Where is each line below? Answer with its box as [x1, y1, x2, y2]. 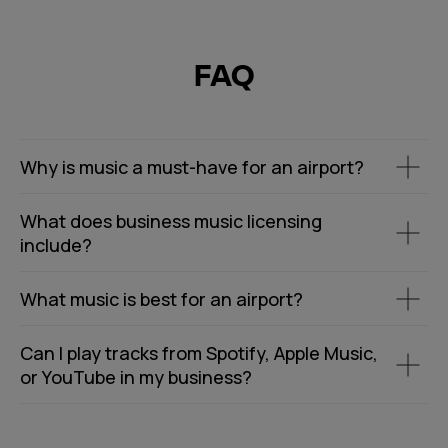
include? [20, 233, 92, 257]
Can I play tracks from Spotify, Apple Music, [20, 341, 378, 365]
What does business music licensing [20, 209, 322, 233]
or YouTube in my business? [20, 365, 252, 389]
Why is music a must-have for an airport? [20, 155, 364, 179]
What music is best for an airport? [20, 287, 303, 311]
